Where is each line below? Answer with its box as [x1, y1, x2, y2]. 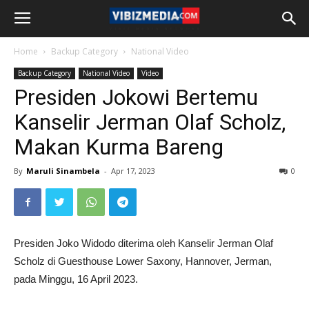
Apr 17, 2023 [111, 166, 155, 176]
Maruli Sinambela [26, 166, 100, 176]
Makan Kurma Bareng [14, 134, 223, 160]
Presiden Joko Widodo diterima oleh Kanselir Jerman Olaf [14, 237, 273, 249]
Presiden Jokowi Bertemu [14, 84, 258, 110]
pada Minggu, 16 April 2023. [14, 273, 138, 285]
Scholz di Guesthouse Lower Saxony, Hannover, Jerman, [14, 255, 272, 267]
